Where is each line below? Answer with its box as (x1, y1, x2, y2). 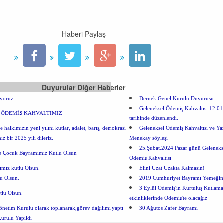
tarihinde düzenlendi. (129, 115, 179, 121)
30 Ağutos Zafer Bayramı (139, 205, 198, 211)
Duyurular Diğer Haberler (42, 82, 126, 92)
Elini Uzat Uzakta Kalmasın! (139, 165, 205, 171)
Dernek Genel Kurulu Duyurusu (139, 95, 214, 101)
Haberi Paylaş (62, 28, 106, 39)
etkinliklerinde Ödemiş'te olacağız (129, 195, 208, 201)
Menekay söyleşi (129, 135, 168, 141)
